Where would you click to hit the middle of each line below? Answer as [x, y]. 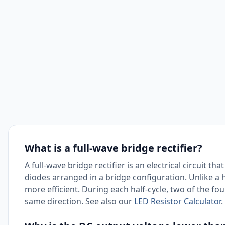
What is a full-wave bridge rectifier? [114, 148]
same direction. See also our [79, 201]
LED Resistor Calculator [178, 201]
